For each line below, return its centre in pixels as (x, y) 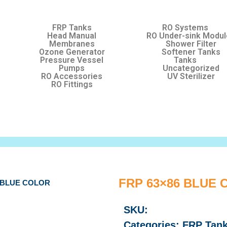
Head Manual (72, 36)
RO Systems (185, 28)
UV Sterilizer (191, 76)
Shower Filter (191, 44)
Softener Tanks (191, 52)
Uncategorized (191, 68)
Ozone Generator (72, 52)
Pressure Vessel (72, 60)
